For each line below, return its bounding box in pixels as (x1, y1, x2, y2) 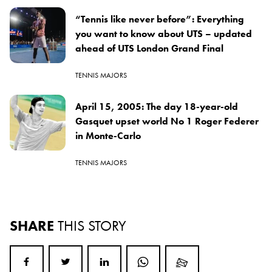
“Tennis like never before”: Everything (75, 13, 244, 26)
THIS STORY (58, 216, 126, 236)
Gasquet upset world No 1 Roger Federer (75, 115, 259, 128)
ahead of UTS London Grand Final (75, 42, 223, 55)
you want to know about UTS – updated (75, 27, 252, 41)
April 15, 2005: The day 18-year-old (75, 100, 238, 114)
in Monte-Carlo (75, 129, 141, 143)
